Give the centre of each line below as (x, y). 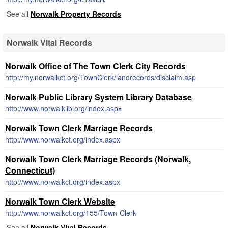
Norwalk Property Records (76, 14)
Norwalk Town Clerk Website (60, 201)
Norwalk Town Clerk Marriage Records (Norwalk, (98, 159)
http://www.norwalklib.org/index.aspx (63, 108)
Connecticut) (30, 170)
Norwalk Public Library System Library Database (98, 97)
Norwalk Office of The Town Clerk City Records (95, 66)
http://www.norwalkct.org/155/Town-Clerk (71, 213)
